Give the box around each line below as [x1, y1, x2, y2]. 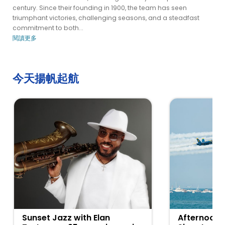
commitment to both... [13, 23, 83, 32]
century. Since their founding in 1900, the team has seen [13, 3, 187, 12]
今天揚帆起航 [13, 71, 79, 85]
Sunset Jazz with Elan [22, 211, 110, 223]
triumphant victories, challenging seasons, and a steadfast [13, 13, 199, 22]
